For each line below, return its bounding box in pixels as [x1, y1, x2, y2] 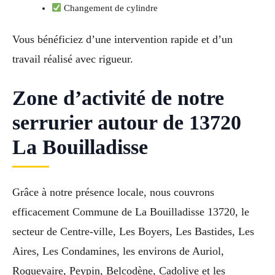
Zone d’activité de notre [12, 87, 224, 110]
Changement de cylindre [61, 2, 158, 13]
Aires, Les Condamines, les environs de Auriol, [12, 245, 224, 258]
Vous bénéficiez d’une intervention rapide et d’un [12, 33, 233, 45]
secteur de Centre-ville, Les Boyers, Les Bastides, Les [12, 225, 254, 238]
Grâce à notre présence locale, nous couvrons [12, 186, 214, 199]
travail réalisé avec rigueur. [12, 52, 133, 65]
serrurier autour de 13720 [12, 111, 241, 134]
